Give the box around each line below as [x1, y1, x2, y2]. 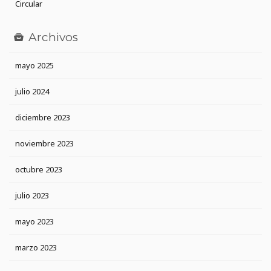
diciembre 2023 [15, 112, 70, 123]
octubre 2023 [15, 164, 62, 175]
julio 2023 [15, 190, 49, 201]
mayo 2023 [15, 216, 54, 227]
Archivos [28, 30, 78, 45]
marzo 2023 [15, 242, 57, 253]
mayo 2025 [15, 60, 54, 71]
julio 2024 [15, 86, 49, 97]
